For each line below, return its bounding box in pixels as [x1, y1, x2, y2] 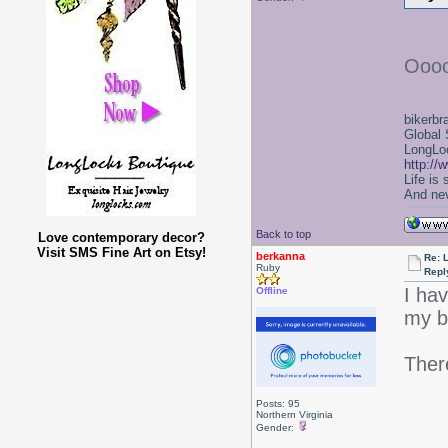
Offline [255, 285, 288, 296]
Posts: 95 [255, 398, 300, 409]
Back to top [255, 228, 311, 240]
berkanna [255, 250, 305, 262]
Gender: [255, 422, 297, 433]
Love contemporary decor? [37, 230, 205, 245]
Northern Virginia [255, 409, 333, 420]
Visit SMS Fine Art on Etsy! [36, 245, 206, 260]
